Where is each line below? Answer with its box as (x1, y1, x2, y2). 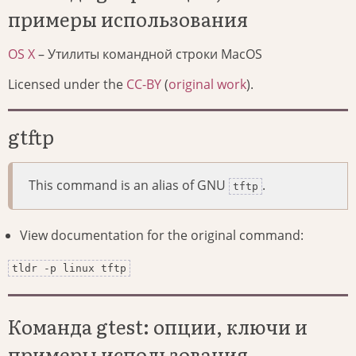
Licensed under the (8, 75, 126, 94)
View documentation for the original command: (20, 226, 304, 245)
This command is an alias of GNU (29, 176, 229, 195)
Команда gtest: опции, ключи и (8, 312, 308, 341)
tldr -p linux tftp (12, 262, 126, 275)
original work (168, 75, 246, 94)
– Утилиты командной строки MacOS (35, 45, 262, 64)
